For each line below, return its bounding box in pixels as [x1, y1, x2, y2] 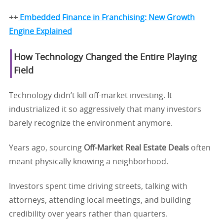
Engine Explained [9, 27, 72, 36]
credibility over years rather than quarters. [9, 210, 168, 218]
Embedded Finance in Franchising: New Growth [18, 13, 195, 22]
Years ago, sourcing [9, 144, 84, 152]
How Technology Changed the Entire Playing [14, 53, 197, 62]
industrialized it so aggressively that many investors [9, 105, 201, 113]
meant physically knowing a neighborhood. [9, 157, 168, 166]
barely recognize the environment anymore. [9, 119, 173, 127]
